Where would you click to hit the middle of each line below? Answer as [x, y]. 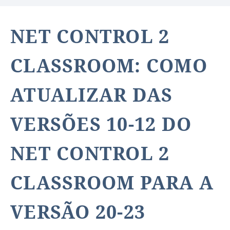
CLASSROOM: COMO [109, 65]
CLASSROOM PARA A [112, 182]
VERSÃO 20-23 [78, 212]
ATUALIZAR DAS [92, 94]
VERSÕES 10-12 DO [101, 124]
